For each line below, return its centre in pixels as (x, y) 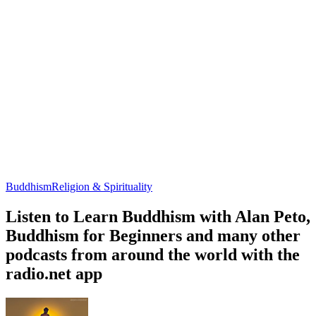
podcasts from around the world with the (153, 254)
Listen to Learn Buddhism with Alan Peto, (158, 216)
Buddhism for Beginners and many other (153, 235)
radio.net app (54, 273)
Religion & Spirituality (102, 186)
